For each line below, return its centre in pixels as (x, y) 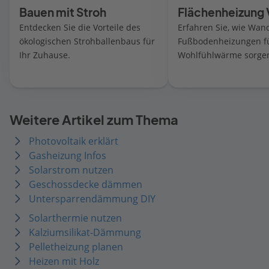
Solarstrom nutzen (71, 170)
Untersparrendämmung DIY (92, 198)
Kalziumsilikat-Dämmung (85, 232)
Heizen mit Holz (64, 261)
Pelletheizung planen (76, 246)
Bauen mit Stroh (63, 12)
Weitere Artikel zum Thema (94, 120)
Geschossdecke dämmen (86, 184)
